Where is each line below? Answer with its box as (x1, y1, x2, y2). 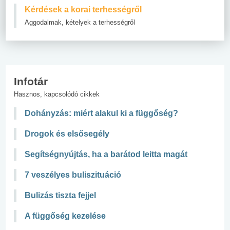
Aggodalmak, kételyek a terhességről (25, 18, 135, 26)
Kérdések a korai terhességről (25, 5, 142, 14)
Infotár (14, 75, 48, 87)
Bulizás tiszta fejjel (25, 190, 96, 200)
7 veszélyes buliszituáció (25, 170, 121, 179)
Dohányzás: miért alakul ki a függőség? (25, 108, 178, 118)
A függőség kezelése (25, 211, 106, 220)
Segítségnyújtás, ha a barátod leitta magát (25, 149, 187, 159)
